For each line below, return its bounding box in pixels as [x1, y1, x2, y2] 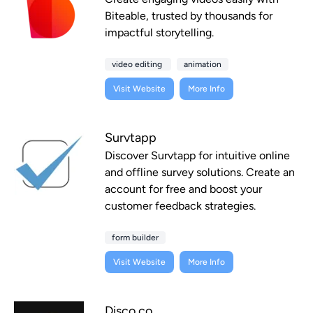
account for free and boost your [105, 182, 262, 196]
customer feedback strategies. [105, 199, 256, 213]
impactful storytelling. [105, 26, 214, 40]
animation [184, 59, 221, 70]
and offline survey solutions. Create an [105, 166, 295, 180]
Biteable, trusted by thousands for [105, 9, 272, 23]
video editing [112, 59, 164, 70]
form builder [112, 233, 159, 243]
